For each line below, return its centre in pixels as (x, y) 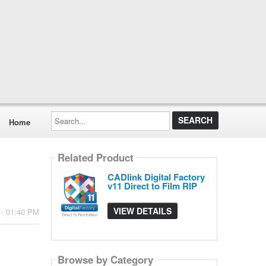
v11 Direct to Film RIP (152, 186)
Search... (66, 114)
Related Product (95, 158)
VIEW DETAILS (142, 211)
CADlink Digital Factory (156, 177)
